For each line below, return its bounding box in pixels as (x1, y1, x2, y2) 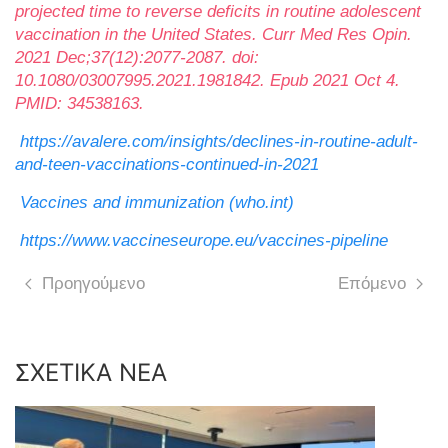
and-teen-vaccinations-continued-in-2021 (15, 155, 319, 175)
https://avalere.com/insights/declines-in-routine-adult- (20, 132, 418, 152)
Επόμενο (338, 274, 406, 294)
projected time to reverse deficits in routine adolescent (15, 2, 421, 22)
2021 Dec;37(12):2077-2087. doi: (15, 48, 259, 68)
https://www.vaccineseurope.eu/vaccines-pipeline (20, 231, 388, 251)
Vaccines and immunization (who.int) (20, 193, 294, 213)
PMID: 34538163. (15, 94, 144, 114)
